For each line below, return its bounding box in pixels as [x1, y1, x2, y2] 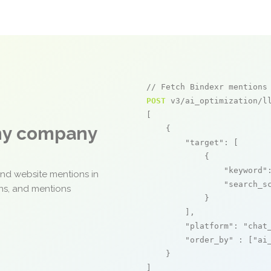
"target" [185, 138, 224, 147]
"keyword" [224, 166, 267, 175]
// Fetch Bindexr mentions [146, 82, 267, 91]
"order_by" [185, 235, 233, 244]
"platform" [185, 221, 233, 230]
